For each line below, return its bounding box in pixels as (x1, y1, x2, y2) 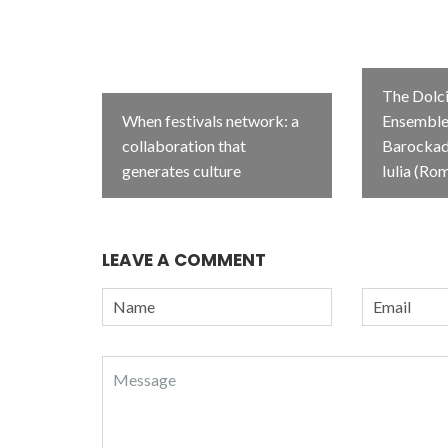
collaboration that (122, 136, 246, 155)
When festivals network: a (122, 111, 299, 130)
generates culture (122, 161, 241, 180)
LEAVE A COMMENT (102, 248, 266, 272)
